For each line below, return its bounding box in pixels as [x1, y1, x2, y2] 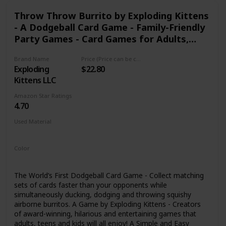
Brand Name [14, 55, 49, 63]
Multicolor [17, 154, 50, 164]
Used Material [14, 118, 51, 126]
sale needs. [14, 2, 50, 12]
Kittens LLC [14, 75, 56, 86]
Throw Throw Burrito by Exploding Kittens [14, 9, 209, 22]
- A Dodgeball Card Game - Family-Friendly [14, 21, 205, 34]
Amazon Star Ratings [14, 92, 72, 100]
